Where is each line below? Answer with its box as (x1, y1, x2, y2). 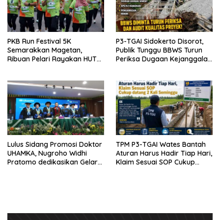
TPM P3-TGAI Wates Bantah (116, 140, 206, 149)
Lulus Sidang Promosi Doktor (7, 140, 102, 149)
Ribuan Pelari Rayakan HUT (7, 55, 97, 64)
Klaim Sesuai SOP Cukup (116, 158, 195, 167)
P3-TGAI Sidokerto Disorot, (116, 37, 203, 46)
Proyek (116, 63, 139, 73)
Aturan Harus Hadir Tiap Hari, (116, 149, 212, 158)
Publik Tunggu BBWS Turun (116, 46, 202, 55)
